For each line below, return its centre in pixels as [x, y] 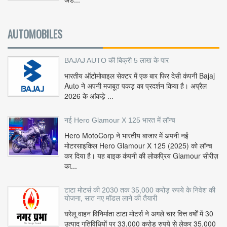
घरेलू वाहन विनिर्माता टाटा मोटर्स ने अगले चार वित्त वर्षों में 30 [139, 214]
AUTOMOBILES [35, 34]
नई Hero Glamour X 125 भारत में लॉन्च [120, 120]
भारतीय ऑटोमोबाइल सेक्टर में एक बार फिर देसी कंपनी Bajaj [140, 76]
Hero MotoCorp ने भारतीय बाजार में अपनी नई [126, 136]
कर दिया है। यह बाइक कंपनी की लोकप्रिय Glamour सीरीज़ [141, 156]
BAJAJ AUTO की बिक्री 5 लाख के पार [117, 61]
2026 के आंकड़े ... [89, 96]
